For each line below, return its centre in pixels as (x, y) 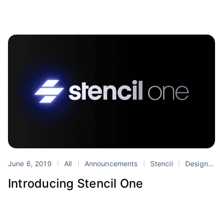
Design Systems (195, 164)
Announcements (111, 164)
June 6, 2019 (31, 164)
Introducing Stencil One (76, 184)
